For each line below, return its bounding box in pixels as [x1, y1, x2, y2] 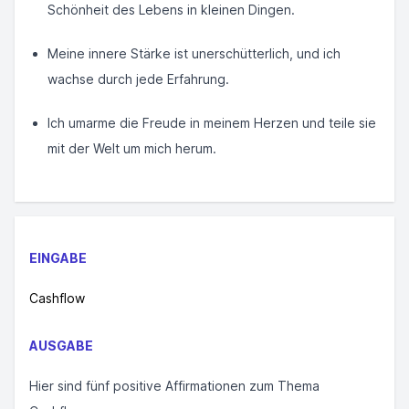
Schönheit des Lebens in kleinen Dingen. [47, 2, 295, 17]
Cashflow [29, 290, 85, 306]
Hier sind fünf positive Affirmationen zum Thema [29, 378, 320, 393]
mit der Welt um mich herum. [47, 141, 216, 156]
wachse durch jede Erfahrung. [47, 71, 229, 87]
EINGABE [29, 250, 87, 266]
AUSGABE [29, 338, 93, 353]
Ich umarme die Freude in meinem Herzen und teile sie [47, 115, 376, 131]
